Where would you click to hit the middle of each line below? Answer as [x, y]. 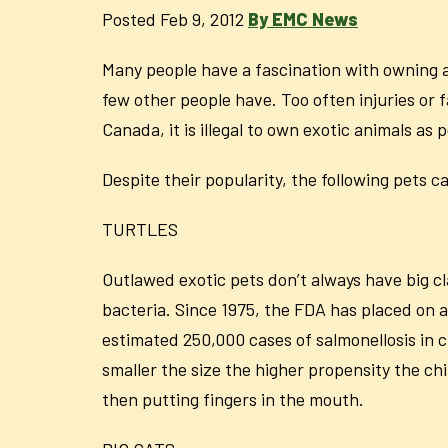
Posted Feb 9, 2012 [173, 19]
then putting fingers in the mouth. [233, 399]
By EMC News [303, 19]
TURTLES [140, 229]
